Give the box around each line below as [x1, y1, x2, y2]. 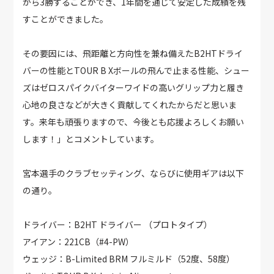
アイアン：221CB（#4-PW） [23, 235, 135, 248]
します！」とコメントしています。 [23, 133, 160, 146]
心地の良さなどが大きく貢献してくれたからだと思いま [23, 98, 237, 111]
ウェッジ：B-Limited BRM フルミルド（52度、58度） [23, 253, 235, 265]
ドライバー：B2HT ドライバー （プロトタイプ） [23, 218, 213, 231]
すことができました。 [23, 13, 109, 26]
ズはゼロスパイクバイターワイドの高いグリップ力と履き [23, 81, 245, 94]
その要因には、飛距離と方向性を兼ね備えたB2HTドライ [23, 47, 243, 60]
